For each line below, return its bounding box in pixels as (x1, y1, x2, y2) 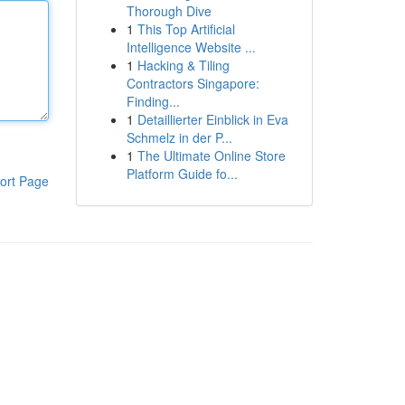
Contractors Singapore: (126, 74, 259, 92)
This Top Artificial (137, 20, 235, 38)
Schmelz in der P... (126, 128, 232, 146)
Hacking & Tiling (137, 56, 230, 74)
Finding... (126, 92, 180, 110)
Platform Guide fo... (126, 165, 238, 183)
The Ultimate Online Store (137, 146, 286, 165)
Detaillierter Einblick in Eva (137, 110, 288, 128)
